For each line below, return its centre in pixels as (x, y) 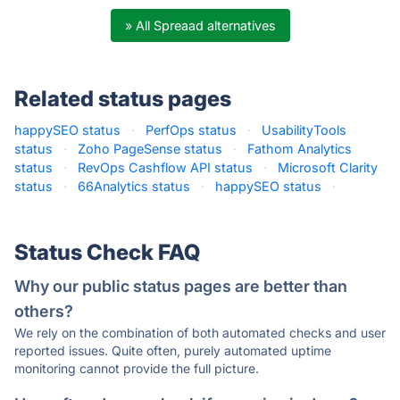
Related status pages (123, 99)
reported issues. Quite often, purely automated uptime (173, 350)
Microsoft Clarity (328, 167)
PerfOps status (191, 130)
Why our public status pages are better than (181, 286)
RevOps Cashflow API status (165, 167)
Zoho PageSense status (150, 149)
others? (44, 311)
